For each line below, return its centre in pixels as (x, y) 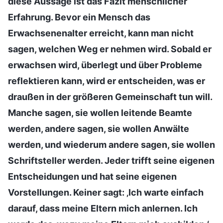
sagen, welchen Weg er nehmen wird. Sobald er (110, 49)
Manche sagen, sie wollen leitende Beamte (100, 112)
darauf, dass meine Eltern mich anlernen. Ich (103, 208)
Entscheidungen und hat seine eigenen (92, 176)
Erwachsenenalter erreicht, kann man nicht (101, 33)
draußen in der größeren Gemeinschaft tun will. (110, 97)
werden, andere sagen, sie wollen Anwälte (99, 128)
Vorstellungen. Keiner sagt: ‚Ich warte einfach (106, 192)
